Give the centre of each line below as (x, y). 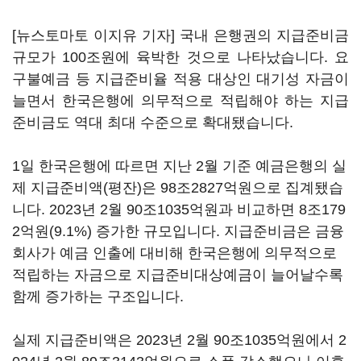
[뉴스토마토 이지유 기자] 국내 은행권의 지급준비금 (180, 35)
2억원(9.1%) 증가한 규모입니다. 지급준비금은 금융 (178, 231)
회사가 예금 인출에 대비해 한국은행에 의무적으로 (174, 253)
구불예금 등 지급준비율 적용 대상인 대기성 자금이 (180, 79)
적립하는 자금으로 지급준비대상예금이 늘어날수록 (178, 275)
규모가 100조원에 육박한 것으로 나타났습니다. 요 (180, 57)
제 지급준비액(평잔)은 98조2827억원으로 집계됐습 (178, 188)
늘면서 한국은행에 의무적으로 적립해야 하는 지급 (180, 101)
